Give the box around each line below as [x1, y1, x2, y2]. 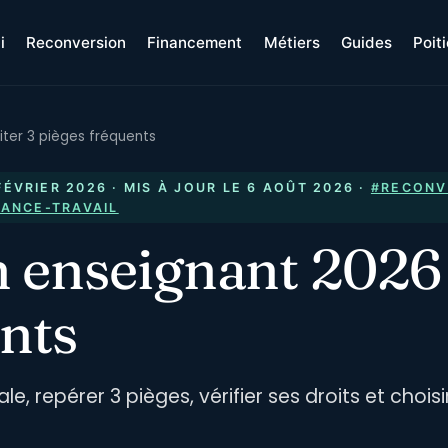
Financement [147, 33, 243, 52]
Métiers [263, 33, 320, 52]
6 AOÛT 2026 [247, 179, 355, 195]
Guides [340, 33, 392, 52]
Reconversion [26, 33, 127, 52]
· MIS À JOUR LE [107, 179, 248, 195]
